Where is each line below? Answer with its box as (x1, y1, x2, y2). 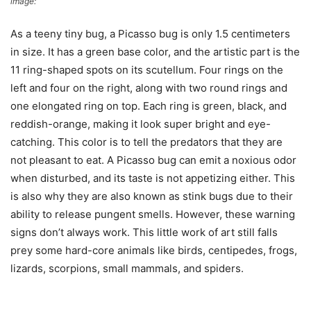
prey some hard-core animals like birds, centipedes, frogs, (10, 244, 297, 258)
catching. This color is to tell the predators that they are (10, 135, 283, 149)
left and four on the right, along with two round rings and (10, 81, 287, 95)
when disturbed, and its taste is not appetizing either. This (10, 171, 295, 185)
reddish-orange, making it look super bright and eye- (10, 117, 271, 131)
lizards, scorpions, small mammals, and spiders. (10, 262, 244, 276)
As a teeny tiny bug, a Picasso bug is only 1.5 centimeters (10, 27, 290, 41)
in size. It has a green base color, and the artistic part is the (10, 45, 300, 59)
